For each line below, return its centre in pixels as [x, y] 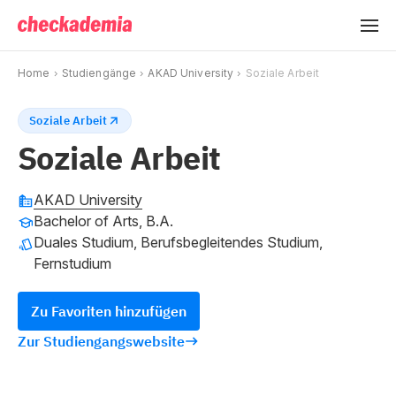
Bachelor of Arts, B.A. [103, 221]
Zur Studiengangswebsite [101, 341]
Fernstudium [72, 263]
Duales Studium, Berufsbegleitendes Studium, [178, 242]
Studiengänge [99, 73]
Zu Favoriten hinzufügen [109, 311]
